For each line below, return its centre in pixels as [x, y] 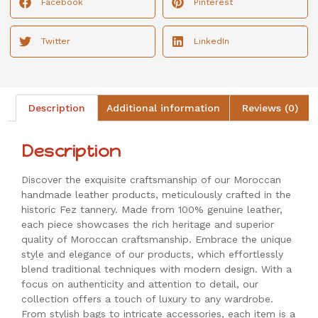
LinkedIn [212, 42]
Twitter [56, 42]
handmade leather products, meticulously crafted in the [156, 195]
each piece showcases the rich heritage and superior [148, 225]
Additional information [164, 108]
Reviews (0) [270, 108]
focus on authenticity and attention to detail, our [140, 284]
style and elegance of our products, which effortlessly [152, 254]
